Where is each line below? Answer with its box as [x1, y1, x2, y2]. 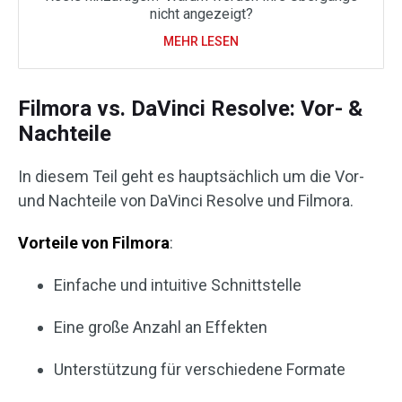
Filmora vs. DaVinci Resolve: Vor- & [18, 96, 363, 122]
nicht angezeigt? [149, 5, 253, 23]
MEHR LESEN [163, 34, 239, 49]
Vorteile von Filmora [18, 233, 170, 253]
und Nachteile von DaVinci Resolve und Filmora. [18, 191, 354, 211]
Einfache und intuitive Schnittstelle [54, 275, 301, 295]
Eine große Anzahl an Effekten [54, 318, 267, 337]
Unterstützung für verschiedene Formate [54, 360, 345, 380]
